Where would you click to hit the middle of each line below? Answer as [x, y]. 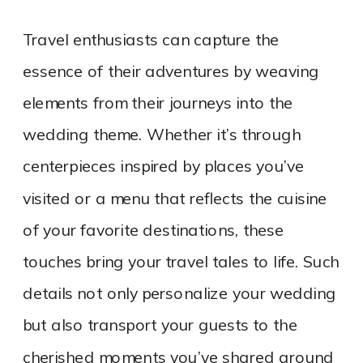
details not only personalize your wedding [179, 294]
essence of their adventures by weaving [171, 72]
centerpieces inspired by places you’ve [164, 167]
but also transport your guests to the [160, 326]
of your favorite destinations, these [154, 231]
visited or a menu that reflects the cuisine [175, 199]
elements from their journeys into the [158, 104]
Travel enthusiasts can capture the [151, 40]
